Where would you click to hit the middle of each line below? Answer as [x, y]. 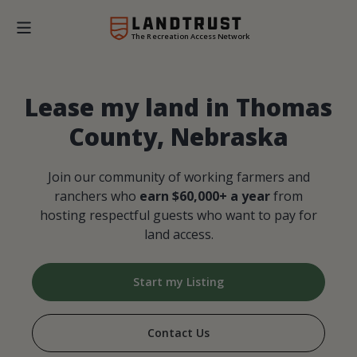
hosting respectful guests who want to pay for [178, 216]
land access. [178, 235]
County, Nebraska [178, 137]
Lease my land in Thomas [178, 108]
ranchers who [97, 196]
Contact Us [178, 333]
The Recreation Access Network [190, 36]
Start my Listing [178, 282]
